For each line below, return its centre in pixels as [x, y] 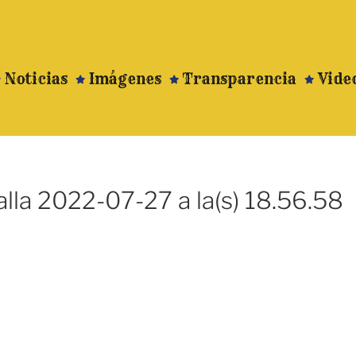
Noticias [37, 79]
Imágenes [126, 79]
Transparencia [240, 79]
